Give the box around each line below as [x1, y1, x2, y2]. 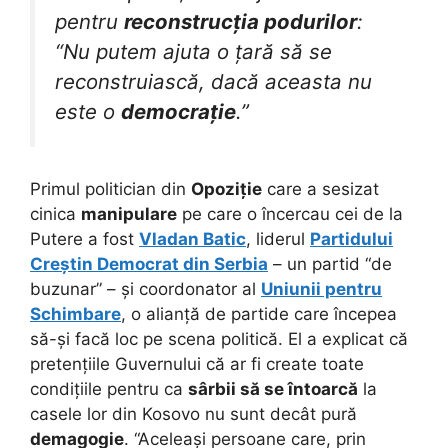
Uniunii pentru [261, 279, 382, 300]
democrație [121, 98, 236, 124]
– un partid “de [268, 254, 392, 275]
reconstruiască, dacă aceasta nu [55, 68, 372, 94]
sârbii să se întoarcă [188, 379, 358, 400]
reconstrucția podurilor [124, 8, 357, 34]
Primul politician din [30, 179, 191, 200]
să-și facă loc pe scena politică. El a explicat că [30, 329, 408, 350]
